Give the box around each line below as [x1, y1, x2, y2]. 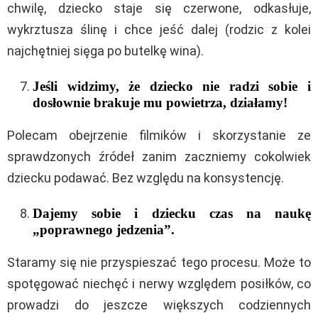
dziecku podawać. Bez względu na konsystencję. [7, 170, 284, 185]
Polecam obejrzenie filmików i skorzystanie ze [7, 127, 311, 143]
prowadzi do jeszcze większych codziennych [7, 297, 311, 312]
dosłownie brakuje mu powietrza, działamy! [33, 94, 287, 110]
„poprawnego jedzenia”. [33, 221, 175, 237]
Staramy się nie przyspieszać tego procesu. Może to [7, 254, 311, 270]
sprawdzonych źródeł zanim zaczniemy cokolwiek [7, 148, 311, 164]
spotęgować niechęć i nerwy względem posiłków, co [7, 275, 311, 291]
